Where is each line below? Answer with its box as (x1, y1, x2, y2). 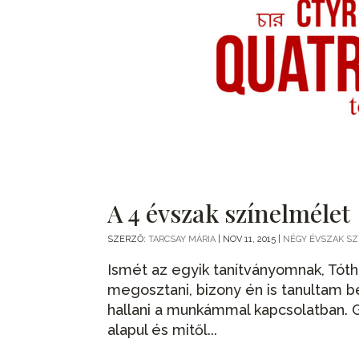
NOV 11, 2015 (223, 233, 276, 244)
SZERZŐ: (107, 233, 149, 244)
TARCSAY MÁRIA (148, 233, 216, 244)
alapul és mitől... (107, 321, 218, 338)
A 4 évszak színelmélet (107, 196, 351, 229)
